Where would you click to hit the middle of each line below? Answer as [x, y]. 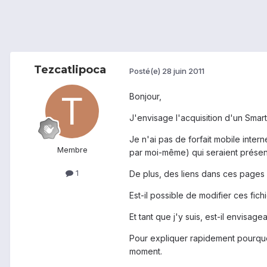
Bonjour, [145, 97]
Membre [72, 150]
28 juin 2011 [183, 71]
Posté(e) [146, 71]
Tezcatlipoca [70, 70]
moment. [146, 252]
